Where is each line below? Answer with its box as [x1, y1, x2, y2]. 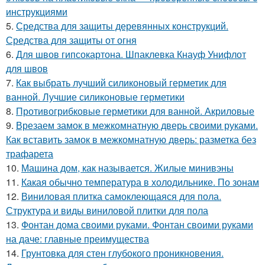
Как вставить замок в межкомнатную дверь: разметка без [6, 132, 256, 147]
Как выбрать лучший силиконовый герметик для [16, 76, 227, 90]
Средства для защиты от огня [6, 33, 137, 47]
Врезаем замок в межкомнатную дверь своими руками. [16, 118, 258, 132]
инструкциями [6, 5, 67, 19]
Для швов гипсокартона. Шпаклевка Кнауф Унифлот [16, 47, 246, 62]
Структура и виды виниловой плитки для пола [6, 203, 208, 218]
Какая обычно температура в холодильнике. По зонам [21, 175, 259, 189]
